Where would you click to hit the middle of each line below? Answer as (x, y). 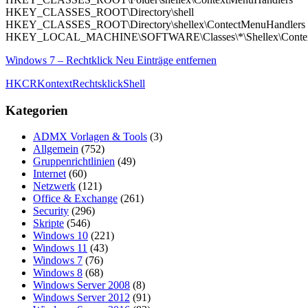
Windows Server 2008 (81, 285)
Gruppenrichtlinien (74, 162)
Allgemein (56, 149)
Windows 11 (60, 248)
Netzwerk (54, 186)
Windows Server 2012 (81, 298)
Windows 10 (60, 236)
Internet (49, 174)
